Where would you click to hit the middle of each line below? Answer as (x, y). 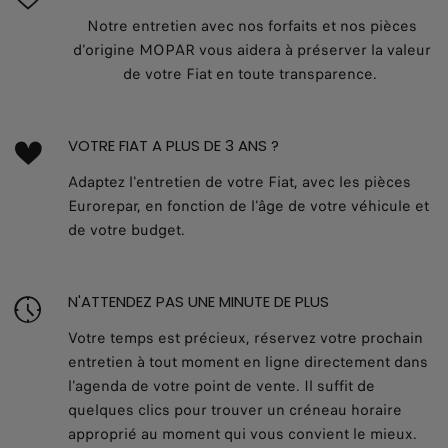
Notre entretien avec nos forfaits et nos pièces (252, 25)
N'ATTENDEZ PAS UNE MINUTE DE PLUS (198, 301)
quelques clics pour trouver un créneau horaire (235, 409)
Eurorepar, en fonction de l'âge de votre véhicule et (248, 205)
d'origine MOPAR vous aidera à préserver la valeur (252, 49)
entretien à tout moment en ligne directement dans (248, 361)
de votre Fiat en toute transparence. (252, 73)
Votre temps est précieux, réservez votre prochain (245, 337)
